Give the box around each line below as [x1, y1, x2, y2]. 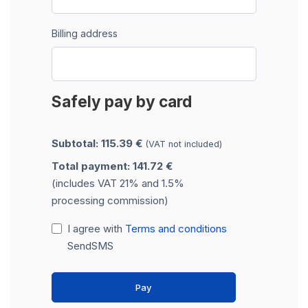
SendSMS [67, 239, 113, 252]
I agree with [67, 221, 125, 235]
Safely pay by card [52, 91, 192, 111]
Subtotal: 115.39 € [52, 136, 145, 150]
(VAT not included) [145, 138, 222, 149]
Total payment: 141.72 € [52, 159, 173, 173]
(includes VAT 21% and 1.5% [52, 176, 184, 190]
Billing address [52, 27, 118, 40]
